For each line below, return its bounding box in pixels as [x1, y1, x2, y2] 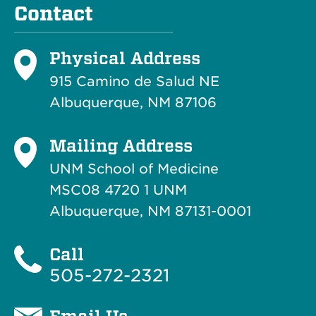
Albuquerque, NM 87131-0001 [49, 202, 251, 219]
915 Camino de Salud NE [49, 73, 219, 90]
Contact [14, 1, 93, 25]
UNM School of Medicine [49, 160, 219, 177]
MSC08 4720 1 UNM [49, 181, 187, 198]
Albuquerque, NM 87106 [49, 94, 217, 111]
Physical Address [49, 47, 200, 68]
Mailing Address [49, 134, 193, 156]
